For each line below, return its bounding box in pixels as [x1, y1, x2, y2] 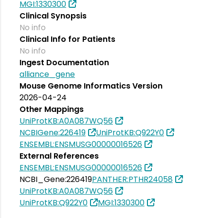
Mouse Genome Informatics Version [19, 80, 163, 91]
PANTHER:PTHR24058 [92, 173, 173, 185]
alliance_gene [19, 68, 75, 80]
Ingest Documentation [19, 56, 109, 68]
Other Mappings [19, 103, 84, 115]
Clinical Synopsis [19, 10, 87, 21]
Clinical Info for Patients [19, 33, 115, 45]
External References [19, 150, 99, 162]
